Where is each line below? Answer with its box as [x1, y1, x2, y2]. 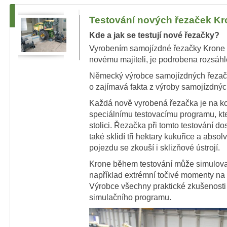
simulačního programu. [89, 193, 171, 202]
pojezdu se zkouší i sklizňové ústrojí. [89, 143, 220, 152]
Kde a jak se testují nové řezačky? [89, 30, 219, 40]
